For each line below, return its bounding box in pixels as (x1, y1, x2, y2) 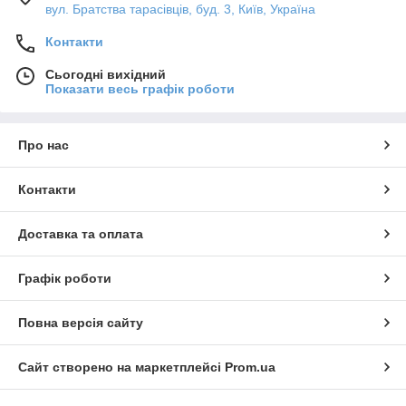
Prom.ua (225, 360, 275, 375)
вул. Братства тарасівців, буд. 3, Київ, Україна (45, 2, 315, 17)
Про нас (18, 138, 69, 153)
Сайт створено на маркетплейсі (18, 360, 225, 375)
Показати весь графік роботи (45, 82, 235, 97)
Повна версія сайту (18, 315, 143, 331)
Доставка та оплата (18, 227, 143, 242)
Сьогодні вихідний (45, 67, 166, 82)
